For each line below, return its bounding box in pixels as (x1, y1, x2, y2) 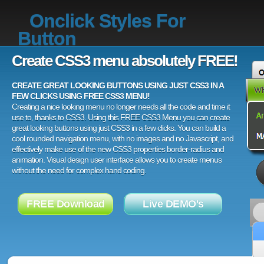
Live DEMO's (143, 198, 204, 210)
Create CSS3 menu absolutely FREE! (12, 52, 237, 70)
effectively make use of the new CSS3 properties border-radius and (12, 144, 224, 154)
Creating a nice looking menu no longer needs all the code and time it (12, 102, 230, 111)
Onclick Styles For (29, 10, 185, 31)
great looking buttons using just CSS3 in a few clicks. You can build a (12, 123, 226, 133)
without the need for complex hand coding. (12, 166, 146, 175)
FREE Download (27, 198, 105, 210)
